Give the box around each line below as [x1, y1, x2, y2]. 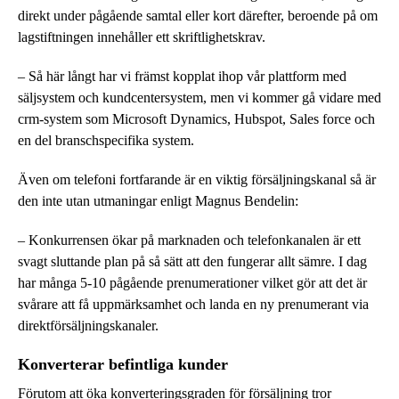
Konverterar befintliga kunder [18, 354, 228, 373]
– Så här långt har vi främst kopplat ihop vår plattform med [18, 68, 346, 84]
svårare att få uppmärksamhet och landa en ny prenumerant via [18, 296, 369, 312]
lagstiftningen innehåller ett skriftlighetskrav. [18, 28, 265, 45]
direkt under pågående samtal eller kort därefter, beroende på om [18, 7, 378, 23]
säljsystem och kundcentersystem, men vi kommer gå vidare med [18, 89, 381, 105]
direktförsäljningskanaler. [18, 317, 159, 333]
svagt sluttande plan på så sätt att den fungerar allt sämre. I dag [18, 253, 367, 269]
